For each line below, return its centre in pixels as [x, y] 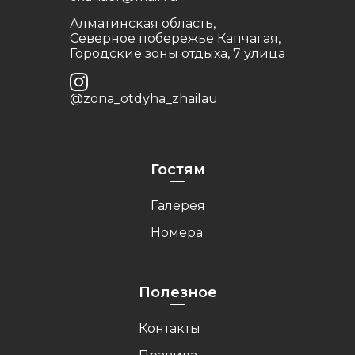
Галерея [177, 206]
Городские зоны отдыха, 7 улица [177, 53]
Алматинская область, [143, 23]
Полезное [177, 292]
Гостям [177, 170]
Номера [176, 233]
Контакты [169, 328]
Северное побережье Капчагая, [175, 38]
